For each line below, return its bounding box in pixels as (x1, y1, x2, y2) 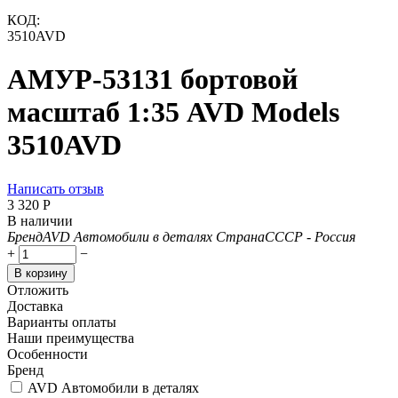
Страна (216, 228, 265, 244)
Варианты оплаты (7, 314, 116, 330)
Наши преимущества (7, 330, 134, 346)
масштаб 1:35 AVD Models (7, 96, 339, 129)
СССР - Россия (265, 228, 355, 244)
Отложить (7, 282, 68, 298)
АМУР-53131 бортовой (7, 63, 298, 96)
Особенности (7, 346, 88, 362)
